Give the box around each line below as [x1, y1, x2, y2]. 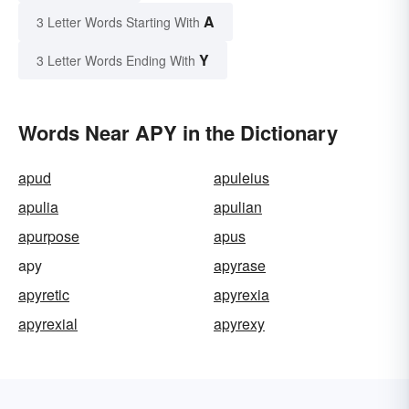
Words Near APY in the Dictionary [18, 117, 338, 147]
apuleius [214, 166, 269, 188]
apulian [214, 195, 262, 217]
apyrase [214, 254, 266, 276]
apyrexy [214, 312, 265, 334]
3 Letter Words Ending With [37, 50, 195, 69]
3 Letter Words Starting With [37, 12, 200, 31]
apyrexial [18, 312, 78, 334]
